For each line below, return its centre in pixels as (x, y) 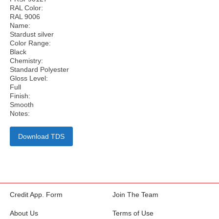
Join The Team (135, 195)
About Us (24, 213)
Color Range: (30, 43)
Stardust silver (32, 34)
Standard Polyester (39, 69)
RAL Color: (26, 8)
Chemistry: (26, 61)
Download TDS (41, 136)
